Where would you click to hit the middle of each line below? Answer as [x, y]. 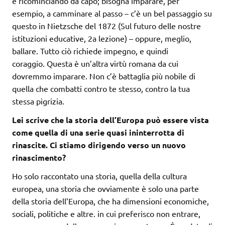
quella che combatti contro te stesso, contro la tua [101, 89]
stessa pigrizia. [38, 101]
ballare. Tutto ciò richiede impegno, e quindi [90, 51]
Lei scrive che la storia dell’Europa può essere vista [110, 120]
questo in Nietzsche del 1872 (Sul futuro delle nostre [106, 26]
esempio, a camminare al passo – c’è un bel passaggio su [112, 13]
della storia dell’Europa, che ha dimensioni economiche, [110, 201]
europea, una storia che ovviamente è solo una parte [105, 189]
